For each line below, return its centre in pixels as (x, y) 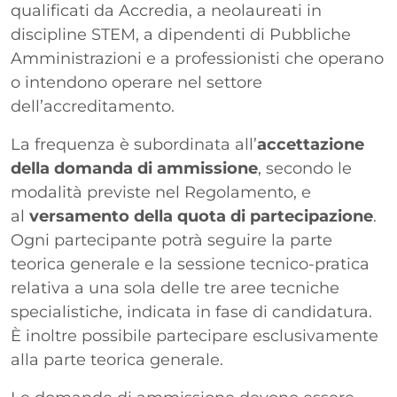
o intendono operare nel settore (136, 82)
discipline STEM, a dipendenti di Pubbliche (181, 35)
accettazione (311, 144)
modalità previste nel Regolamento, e (161, 192)
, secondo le (305, 168)
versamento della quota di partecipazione (201, 216)
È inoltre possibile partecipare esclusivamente (195, 336)
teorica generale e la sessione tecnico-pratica (190, 264)
